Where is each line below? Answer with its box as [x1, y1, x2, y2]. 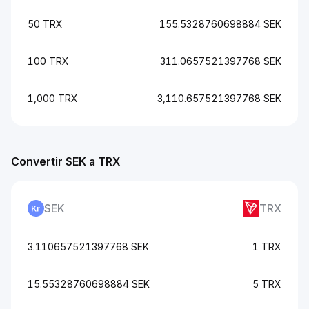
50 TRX [28, 18, 63, 30]
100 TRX [28, 55, 69, 67]
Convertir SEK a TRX [11, 154, 121, 168]
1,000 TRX [28, 92, 78, 104]
